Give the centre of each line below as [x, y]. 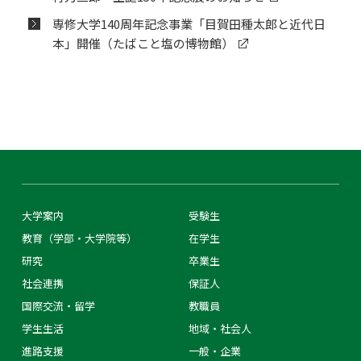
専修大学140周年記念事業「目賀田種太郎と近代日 [189, 23]
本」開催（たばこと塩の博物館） [143, 43]
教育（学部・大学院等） [79, 238]
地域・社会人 [220, 328]
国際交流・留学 [58, 305]
